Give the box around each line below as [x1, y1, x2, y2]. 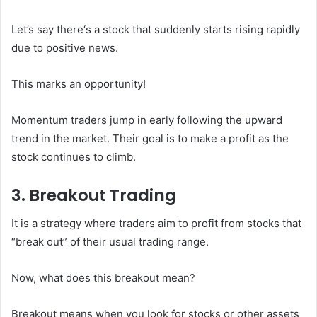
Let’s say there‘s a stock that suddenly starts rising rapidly [11, 22, 300, 36]
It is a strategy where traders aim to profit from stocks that [11, 217, 301, 231]
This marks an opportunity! [11, 76, 146, 91]
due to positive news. [11, 40, 118, 54]
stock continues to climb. [11, 149, 136, 163]
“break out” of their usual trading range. [11, 235, 209, 249]
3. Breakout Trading [11, 183, 176, 207]
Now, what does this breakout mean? [11, 271, 195, 285]
